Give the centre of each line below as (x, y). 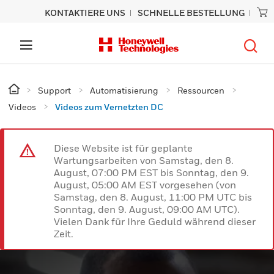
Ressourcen (201, 90)
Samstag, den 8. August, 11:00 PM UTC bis (153, 197)
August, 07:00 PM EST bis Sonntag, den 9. (151, 172)
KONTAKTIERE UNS (85, 13)
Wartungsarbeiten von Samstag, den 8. (144, 160)
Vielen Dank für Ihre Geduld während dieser (155, 221)
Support (54, 90)
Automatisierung (124, 90)
